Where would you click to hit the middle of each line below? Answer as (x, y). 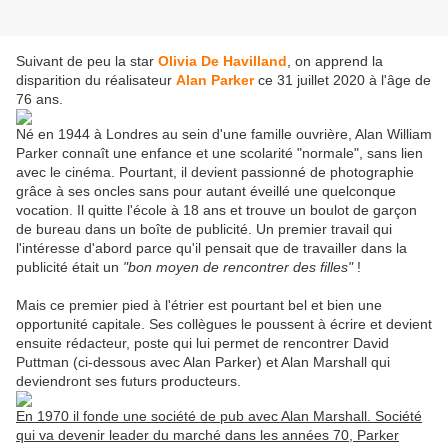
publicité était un (69, 267)
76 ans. (39, 99)
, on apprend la (335, 61)
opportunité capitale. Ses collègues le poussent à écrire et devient (224, 324)
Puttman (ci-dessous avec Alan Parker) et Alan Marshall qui (203, 362)
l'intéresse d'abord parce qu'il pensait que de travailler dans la (211, 248)
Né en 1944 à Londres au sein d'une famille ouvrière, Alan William (224, 134)
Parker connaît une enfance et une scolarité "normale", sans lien (219, 153)
